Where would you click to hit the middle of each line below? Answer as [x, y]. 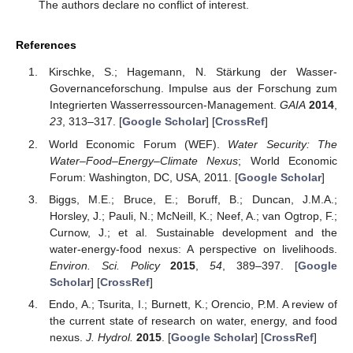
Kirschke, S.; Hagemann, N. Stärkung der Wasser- [193, 72]
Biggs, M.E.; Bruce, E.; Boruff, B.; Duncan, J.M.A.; [193, 199]
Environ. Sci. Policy [104, 265]
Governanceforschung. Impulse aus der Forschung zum [193, 89]
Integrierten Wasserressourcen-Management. [164, 105]
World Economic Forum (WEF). [139, 144]
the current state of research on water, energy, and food [193, 320]
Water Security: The [282, 144]
